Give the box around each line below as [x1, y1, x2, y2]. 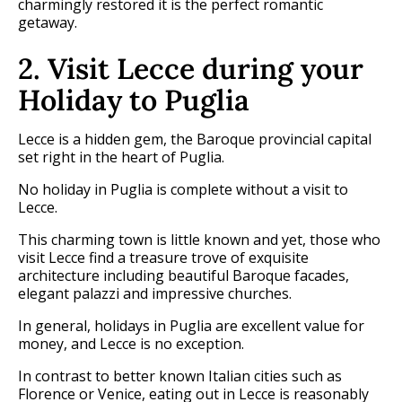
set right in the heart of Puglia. [18, 147, 224, 168]
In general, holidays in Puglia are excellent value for [18, 316, 364, 336]
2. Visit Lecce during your [18, 50, 363, 88]
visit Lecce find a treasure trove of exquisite [18, 248, 309, 268]
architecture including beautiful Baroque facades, [18, 266, 349, 286]
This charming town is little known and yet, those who [18, 230, 380, 250]
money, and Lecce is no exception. [18, 334, 244, 354]
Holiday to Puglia [18, 82, 249, 119]
